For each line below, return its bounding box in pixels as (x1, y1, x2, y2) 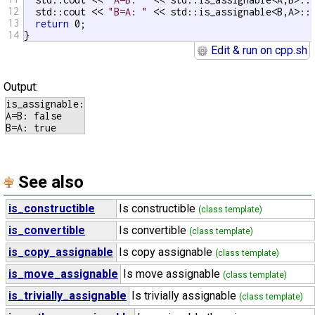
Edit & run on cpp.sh (208, 44, 307, 57)
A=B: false (6, 110, 62, 122)
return (35, 18, 69, 30)
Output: (4, 80, 38, 94)
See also (18, 172, 84, 192)
